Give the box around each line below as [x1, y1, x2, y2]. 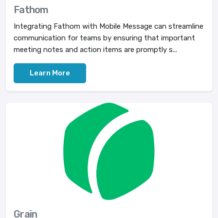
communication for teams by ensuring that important [14, 34, 195, 42]
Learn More [30, 69, 70, 77]
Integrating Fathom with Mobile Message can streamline [14, 22, 203, 31]
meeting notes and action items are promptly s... [14, 45, 177, 54]
